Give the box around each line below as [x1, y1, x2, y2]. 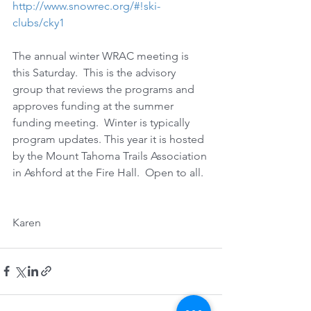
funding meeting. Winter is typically [12, 115, 192, 129]
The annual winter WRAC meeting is [12, 49, 192, 62]
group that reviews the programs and [12, 82, 197, 96]
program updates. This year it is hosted [12, 132, 207, 146]
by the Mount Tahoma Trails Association [12, 149, 210, 162]
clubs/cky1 [12, 15, 65, 29]
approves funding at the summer [12, 99, 176, 112]
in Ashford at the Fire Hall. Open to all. [12, 165, 206, 179]
